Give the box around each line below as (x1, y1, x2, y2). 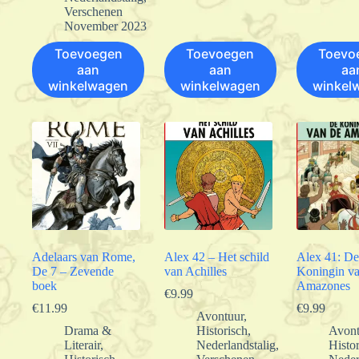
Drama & (64, 323, 111, 337)
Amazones (296, 278, 350, 292)
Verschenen (64, 4, 123, 18)
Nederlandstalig (196, 337, 276, 352)
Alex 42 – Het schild (163, 249, 269, 264)
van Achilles (163, 264, 227, 278)
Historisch (196, 323, 248, 337)
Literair (64, 337, 100, 352)
